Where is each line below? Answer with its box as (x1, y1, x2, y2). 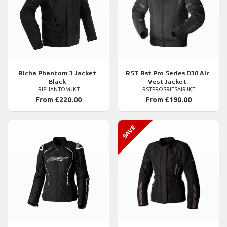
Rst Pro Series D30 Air (139, 69, 209, 78)
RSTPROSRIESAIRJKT (142, 86, 195, 93)
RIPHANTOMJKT (37, 86, 80, 93)
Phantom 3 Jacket (36, 69, 96, 78)
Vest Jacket (148, 78, 186, 86)
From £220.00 (35, 96, 82, 104)
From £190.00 (145, 96, 192, 104)
